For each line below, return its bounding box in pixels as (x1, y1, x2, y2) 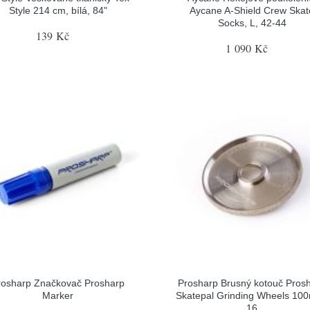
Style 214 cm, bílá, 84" (8, 4, 107, 16)
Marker (42, 290, 74, 301)
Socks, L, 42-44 (217, 17, 286, 28)
